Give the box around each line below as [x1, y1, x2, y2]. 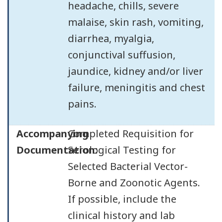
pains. [67, 97, 97, 111]
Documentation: [16, 143, 98, 157]
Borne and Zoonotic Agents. [67, 176, 200, 189]
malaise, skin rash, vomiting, [67, 15, 204, 29]
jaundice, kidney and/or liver [67, 64, 203, 78]
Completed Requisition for [67, 127, 194, 140]
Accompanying [16, 127, 89, 140]
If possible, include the [67, 192, 176, 206]
